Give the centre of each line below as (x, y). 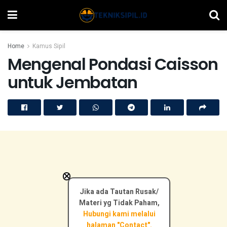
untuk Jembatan (73, 82)
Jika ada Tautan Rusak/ (119, 192)
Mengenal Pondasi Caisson (113, 64)
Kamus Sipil (49, 46)
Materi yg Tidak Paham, (119, 203)
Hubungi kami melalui (119, 214)
